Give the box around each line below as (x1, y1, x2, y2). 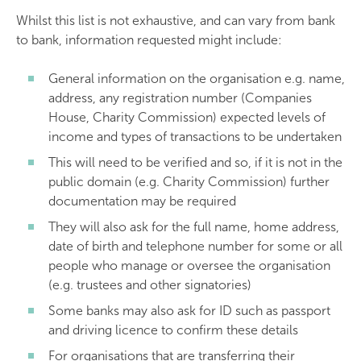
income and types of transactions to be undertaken (48, 129, 342, 144)
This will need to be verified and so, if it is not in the (48, 155, 342, 170)
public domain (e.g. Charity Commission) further (48, 174, 330, 189)
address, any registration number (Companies (48, 90, 312, 106)
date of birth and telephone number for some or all (48, 239, 342, 254)
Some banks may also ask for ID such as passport (48, 303, 330, 318)
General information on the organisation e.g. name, (48, 71, 345, 86)
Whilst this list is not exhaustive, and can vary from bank (16, 13, 335, 28)
